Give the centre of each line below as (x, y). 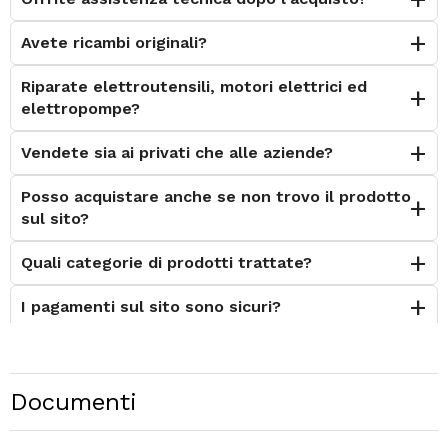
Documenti (73, 401)
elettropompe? (80, 108)
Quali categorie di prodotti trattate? (166, 262)
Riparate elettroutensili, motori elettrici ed (194, 86)
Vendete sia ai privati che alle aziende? (177, 152)
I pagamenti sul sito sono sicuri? (151, 306)
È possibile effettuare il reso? (140, 350)
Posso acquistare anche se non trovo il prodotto (216, 196)
